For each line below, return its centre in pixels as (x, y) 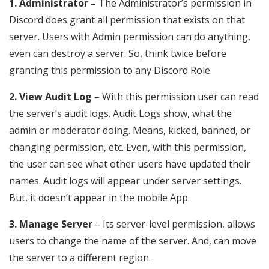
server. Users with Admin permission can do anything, (130, 37)
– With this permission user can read (175, 97)
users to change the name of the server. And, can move (133, 241)
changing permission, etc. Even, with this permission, (128, 147)
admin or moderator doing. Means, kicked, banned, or (130, 131)
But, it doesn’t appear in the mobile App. (99, 198)
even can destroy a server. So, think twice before (118, 54)
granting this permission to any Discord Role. (110, 71)
